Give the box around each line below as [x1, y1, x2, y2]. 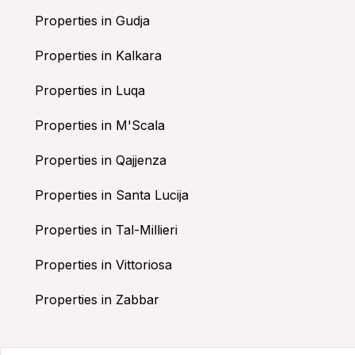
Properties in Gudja [35, 12, 150, 29]
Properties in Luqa [35, 82, 145, 98]
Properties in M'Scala [35, 116, 165, 133]
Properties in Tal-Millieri [35, 221, 177, 238]
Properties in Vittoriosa [35, 256, 172, 273]
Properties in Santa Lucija [35, 186, 189, 203]
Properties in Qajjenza [35, 151, 166, 168]
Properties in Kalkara [35, 47, 162, 63]
